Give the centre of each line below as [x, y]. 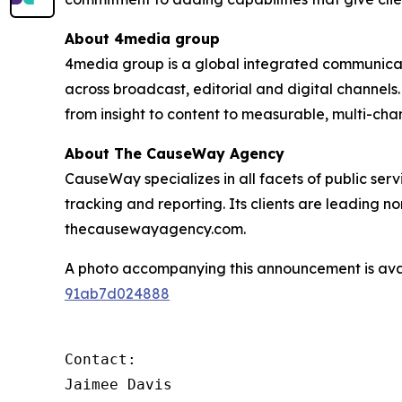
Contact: [100, 359]
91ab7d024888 [117, 293]
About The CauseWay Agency [175, 153]
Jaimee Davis [118, 384]
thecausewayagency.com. [155, 228]
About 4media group [142, 38]
